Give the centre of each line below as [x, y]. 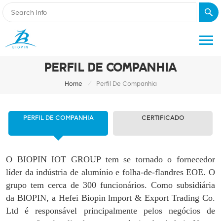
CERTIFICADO [163, 117]
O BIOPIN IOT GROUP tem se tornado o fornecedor [110, 159]
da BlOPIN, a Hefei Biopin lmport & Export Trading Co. [110, 198]
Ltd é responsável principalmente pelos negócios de [110, 210]
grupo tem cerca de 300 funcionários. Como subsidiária [110, 185]
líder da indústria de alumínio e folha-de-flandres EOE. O [110, 172]
